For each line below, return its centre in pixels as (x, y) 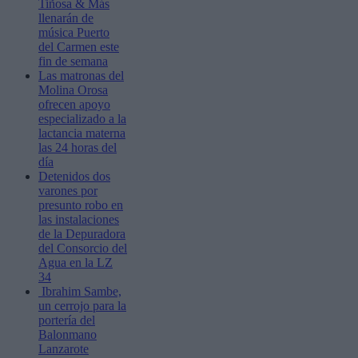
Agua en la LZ (76, 262)
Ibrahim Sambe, (80, 291)
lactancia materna (82, 133)
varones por (68, 190)
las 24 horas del (78, 147)
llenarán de (66, 18)
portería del (67, 320)
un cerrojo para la (82, 305)
